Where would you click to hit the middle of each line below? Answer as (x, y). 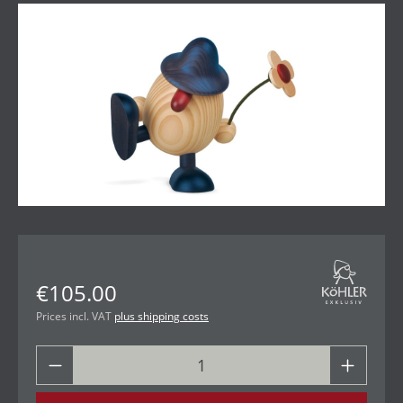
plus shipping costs (161, 317)
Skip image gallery (78, 13)
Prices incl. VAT (75, 317)
